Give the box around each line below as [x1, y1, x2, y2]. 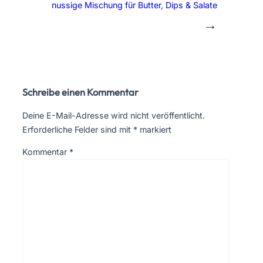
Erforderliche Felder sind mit [22, 124, 133, 134]
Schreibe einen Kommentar [22, 86, 139, 98]
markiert [137, 124, 171, 134]
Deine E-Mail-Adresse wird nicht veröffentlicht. [22, 110, 205, 120]
